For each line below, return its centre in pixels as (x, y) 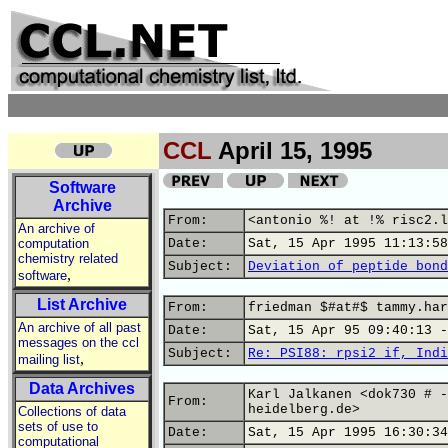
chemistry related (68, 258)
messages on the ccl (78, 342)
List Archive (82, 304)
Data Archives (82, 388)
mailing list (49, 359)
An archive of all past (79, 327)
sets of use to (58, 426)
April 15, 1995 (292, 150)
